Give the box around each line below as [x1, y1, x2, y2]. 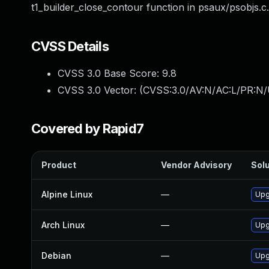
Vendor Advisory [161, 160, 232, 170]
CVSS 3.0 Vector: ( [58, 84, 143, 96]
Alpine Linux [41, 189, 92, 199]
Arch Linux [41, 220, 85, 230]
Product [41, 160, 76, 170]
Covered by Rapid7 [31, 121, 144, 136]
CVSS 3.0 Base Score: [58, 67, 162, 79]
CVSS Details [31, 38, 109, 54]
